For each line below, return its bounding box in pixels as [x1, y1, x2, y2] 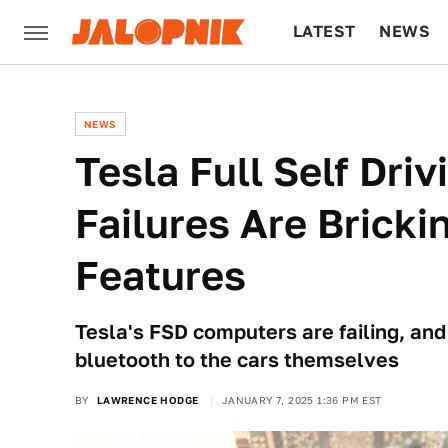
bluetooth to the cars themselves [75, 348, 399, 372]
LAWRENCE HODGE [96, 394, 199, 406]
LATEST [293, 22, 356, 41]
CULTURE [293, 86, 370, 105]
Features [75, 252, 246, 299]
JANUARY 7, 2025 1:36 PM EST [221, 394, 382, 406]
